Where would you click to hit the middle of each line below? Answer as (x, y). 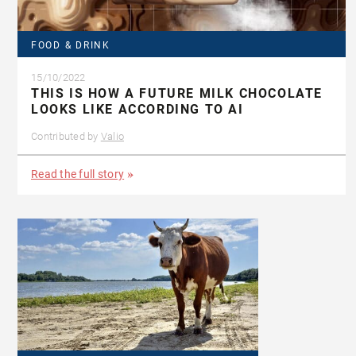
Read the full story (78, 174)
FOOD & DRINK (71, 46)
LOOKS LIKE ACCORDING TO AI (137, 110)
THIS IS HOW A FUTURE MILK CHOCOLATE (177, 94)
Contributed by (66, 137)
